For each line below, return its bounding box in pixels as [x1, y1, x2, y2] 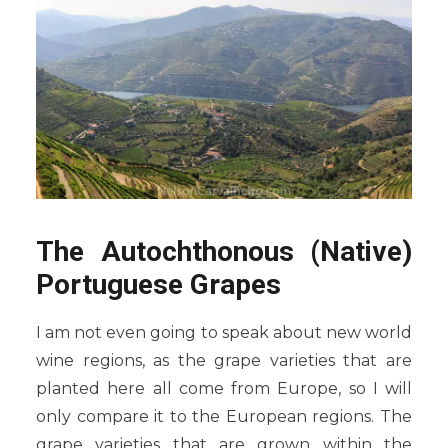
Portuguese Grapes [36, 267, 281, 301]
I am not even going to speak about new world [36, 322, 412, 342]
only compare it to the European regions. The [36, 406, 412, 426]
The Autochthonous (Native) [36, 234, 412, 268]
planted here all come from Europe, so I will [36, 378, 412, 398]
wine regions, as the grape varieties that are [36, 350, 412, 370]
